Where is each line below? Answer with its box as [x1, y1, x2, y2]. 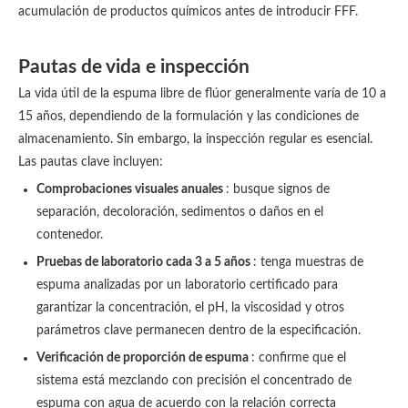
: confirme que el [251, 352, 346, 364]
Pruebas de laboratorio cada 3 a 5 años [36, 256, 253, 269]
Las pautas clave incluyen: [18, 156, 163, 168]
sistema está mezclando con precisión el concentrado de [36, 374, 352, 387]
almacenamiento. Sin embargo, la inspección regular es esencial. [18, 133, 372, 146]
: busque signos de [226, 183, 330, 196]
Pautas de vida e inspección [18, 57, 250, 76]
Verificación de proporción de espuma [36, 352, 251, 364]
